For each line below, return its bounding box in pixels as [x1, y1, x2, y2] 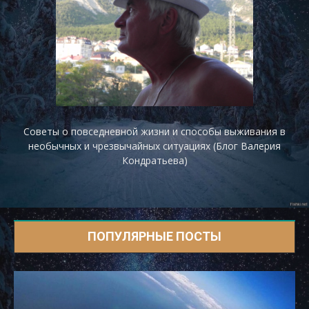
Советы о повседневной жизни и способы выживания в [23, 125, 286, 139]
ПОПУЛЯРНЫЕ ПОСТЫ [88, 229, 221, 244]
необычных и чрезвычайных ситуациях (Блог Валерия [28, 139, 281, 153]
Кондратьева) [121, 154, 188, 168]
